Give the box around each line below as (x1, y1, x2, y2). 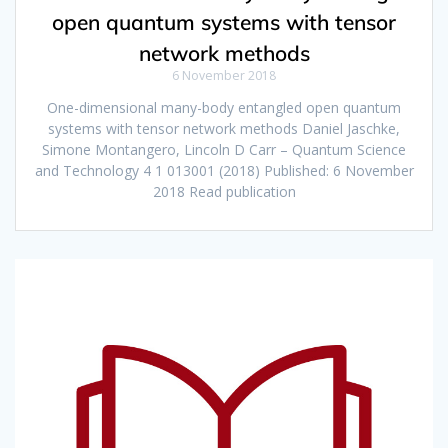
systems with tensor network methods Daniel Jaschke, (48, 119, 400, 139)
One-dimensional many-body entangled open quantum (47, 98, 401, 118)
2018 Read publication (152, 182, 296, 202)
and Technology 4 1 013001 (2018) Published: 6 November (34, 161, 414, 181)
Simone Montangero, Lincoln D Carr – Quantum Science (42, 140, 406, 160)
